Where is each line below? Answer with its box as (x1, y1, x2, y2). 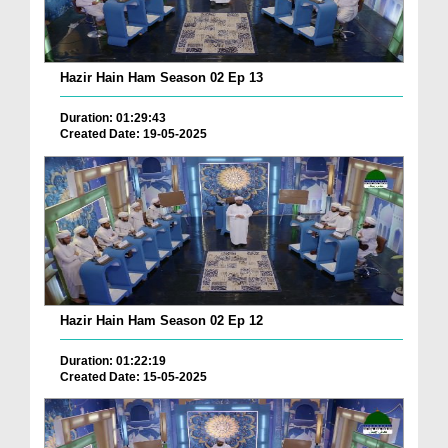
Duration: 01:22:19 (60, 353, 166, 368)
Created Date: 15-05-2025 (60, 369, 207, 384)
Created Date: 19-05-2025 (60, 127, 207, 142)
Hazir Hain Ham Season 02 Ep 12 (60, 312, 263, 328)
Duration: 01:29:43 (60, 111, 166, 126)
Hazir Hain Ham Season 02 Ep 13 (60, 70, 263, 86)
